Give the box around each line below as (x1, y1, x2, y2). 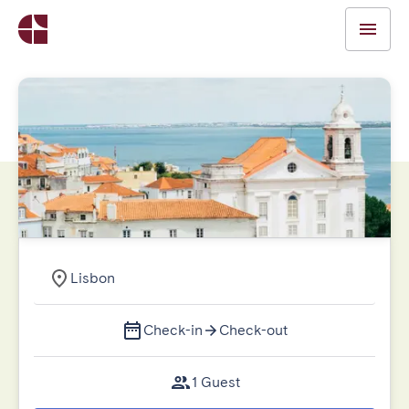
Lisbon (70, 269, 115, 287)
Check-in (143, 321, 203, 339)
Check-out (219, 321, 288, 339)
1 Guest (191, 373, 240, 391)
